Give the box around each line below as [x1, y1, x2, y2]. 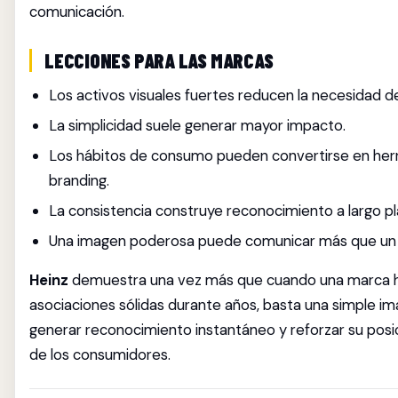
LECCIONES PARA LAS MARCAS [44, 49, 274, 72]
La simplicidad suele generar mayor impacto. [49, 115, 346, 135]
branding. [49, 171, 110, 190]
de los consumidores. [29, 345, 171, 364]
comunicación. [29, 2, 124, 21]
